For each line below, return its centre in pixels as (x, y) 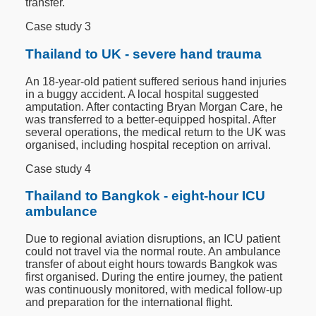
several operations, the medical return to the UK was (156, 132)
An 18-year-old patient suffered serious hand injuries (156, 81)
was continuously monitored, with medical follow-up (154, 289)
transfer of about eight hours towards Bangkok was (152, 264)
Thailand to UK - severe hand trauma (144, 54)
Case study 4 (59, 169)
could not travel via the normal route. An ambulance (153, 251)
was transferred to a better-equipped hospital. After (151, 119)
